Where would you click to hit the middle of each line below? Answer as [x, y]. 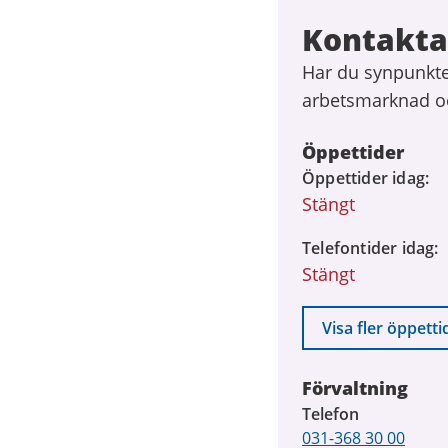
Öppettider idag [363, 178]
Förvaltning [355, 388]
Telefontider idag [368, 248]
